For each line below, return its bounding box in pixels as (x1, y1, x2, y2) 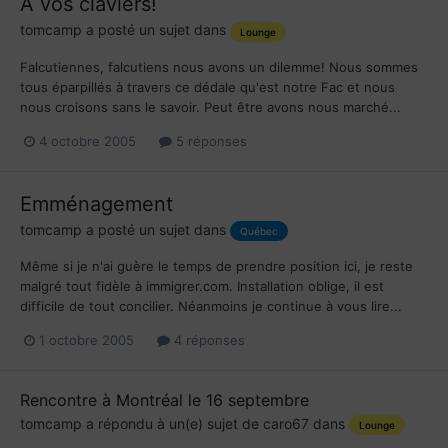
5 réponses (172, 132, 247, 149)
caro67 (263, 415, 309, 433)
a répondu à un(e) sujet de (82, 415, 263, 433)
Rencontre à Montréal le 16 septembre (20, 390, 309, 411)
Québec (240, 224, 278, 237)
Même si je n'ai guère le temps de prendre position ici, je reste (20, 257, 413, 274)
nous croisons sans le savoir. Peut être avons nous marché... (20, 98, 401, 115)
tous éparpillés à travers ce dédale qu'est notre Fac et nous (20, 78, 395, 95)
